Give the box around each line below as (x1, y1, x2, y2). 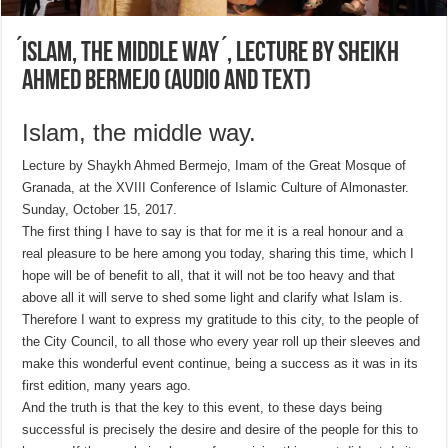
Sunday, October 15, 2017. (22, 202, 178, 218)
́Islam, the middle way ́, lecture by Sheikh (22, 40, 400, 69)
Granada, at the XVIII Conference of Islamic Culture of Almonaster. (22, 180, 410, 196)
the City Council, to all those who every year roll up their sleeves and (22, 334, 421, 350)
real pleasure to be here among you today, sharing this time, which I (22, 246, 415, 262)
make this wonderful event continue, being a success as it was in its (22, 356, 419, 372)
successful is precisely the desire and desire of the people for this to (22, 422, 419, 438)
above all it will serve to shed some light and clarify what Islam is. (22, 290, 404, 306)
